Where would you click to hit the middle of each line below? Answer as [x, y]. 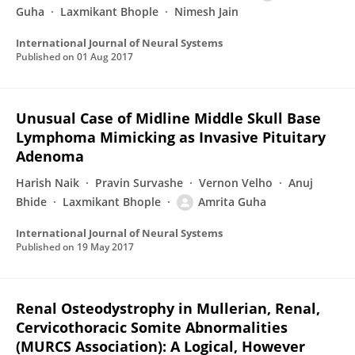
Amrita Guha [232, 202]
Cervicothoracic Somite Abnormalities [152, 327]
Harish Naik [48, 183]
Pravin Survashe [139, 183]
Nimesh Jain [206, 11]
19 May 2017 [105, 247]
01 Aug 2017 [105, 57]
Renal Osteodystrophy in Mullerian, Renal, [168, 308]
